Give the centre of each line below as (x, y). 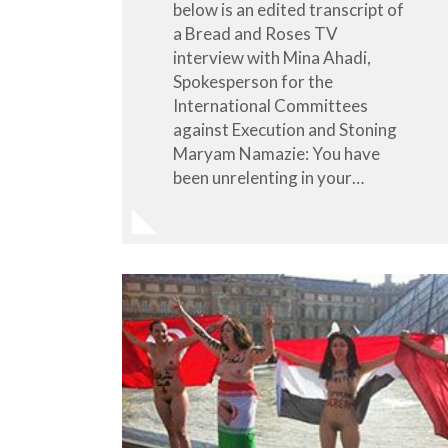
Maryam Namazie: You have (276, 153)
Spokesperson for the (253, 81)
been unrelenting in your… (268, 177)
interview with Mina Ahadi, (272, 57)
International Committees (270, 105)
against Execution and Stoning (285, 129)
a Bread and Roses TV (255, 33)
